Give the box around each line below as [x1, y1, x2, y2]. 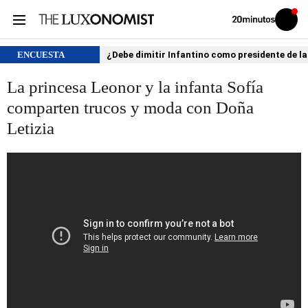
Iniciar [285, 18, 304, 26]
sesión [285, 25, 306, 34]
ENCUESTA [17, 49, 67, 60]
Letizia [7, 119, 54, 137]
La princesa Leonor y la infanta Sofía [7, 78, 263, 96]
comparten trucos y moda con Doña [7, 98, 254, 117]
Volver [232, 14, 251, 23]
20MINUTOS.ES [232, 30, 280, 38]
